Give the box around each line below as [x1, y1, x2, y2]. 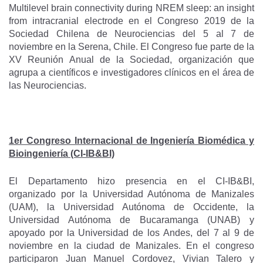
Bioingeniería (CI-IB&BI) [9, 149, 114, 159]
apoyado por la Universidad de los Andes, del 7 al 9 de [9, 228, 254, 238]
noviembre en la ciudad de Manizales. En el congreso [9, 241, 254, 251]
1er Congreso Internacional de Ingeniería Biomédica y [9, 136, 254, 146]
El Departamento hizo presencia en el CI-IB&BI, [9, 176, 254, 186]
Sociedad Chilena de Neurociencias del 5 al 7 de [9, 29, 254, 39]
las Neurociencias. [9, 80, 86, 90]
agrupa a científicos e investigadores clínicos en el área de [9, 68, 254, 77]
